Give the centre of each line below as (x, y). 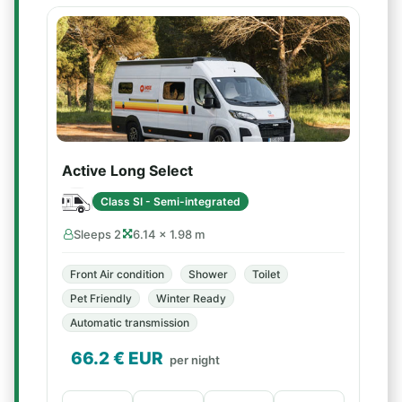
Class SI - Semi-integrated (170, 201)
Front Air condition (117, 274)
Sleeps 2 (97, 234)
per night (195, 360)
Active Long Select (127, 170)
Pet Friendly (101, 298)
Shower (208, 274)
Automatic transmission (130, 323)
